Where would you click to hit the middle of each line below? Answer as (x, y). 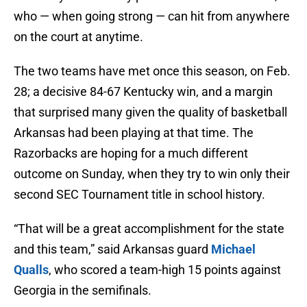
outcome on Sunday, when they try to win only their (152, 174)
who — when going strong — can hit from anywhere (152, 16)
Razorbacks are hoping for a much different (131, 153)
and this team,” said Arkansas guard (112, 249)
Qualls (31, 270)
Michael (233, 249)
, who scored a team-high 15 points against (165, 270)
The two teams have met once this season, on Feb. (152, 71)
